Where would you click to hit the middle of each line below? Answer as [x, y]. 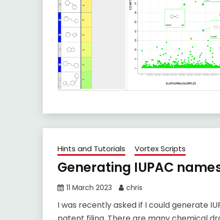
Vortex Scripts [160, 149]
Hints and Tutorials [91, 149]
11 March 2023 [89, 188]
